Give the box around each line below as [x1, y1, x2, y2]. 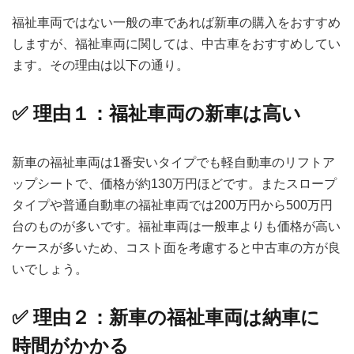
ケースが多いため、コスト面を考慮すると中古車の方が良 [12, 241, 341, 255]
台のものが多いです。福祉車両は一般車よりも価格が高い [12, 220, 341, 234]
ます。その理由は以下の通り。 [12, 58, 189, 73]
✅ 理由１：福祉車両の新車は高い [12, 103, 301, 125]
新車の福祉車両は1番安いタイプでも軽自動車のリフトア [12, 156, 335, 170]
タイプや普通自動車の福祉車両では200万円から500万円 [12, 198, 333, 213]
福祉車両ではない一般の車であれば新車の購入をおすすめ [12, 16, 341, 30]
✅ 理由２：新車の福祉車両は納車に [12, 307, 320, 329]
